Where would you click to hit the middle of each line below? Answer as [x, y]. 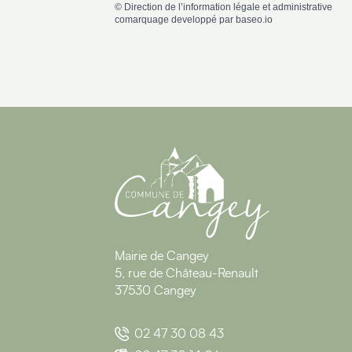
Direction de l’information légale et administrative [228, 7]
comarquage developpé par [175, 20]
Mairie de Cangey [162, 256]
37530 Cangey [156, 290]
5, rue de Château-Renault [187, 273]
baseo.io [254, 20]
